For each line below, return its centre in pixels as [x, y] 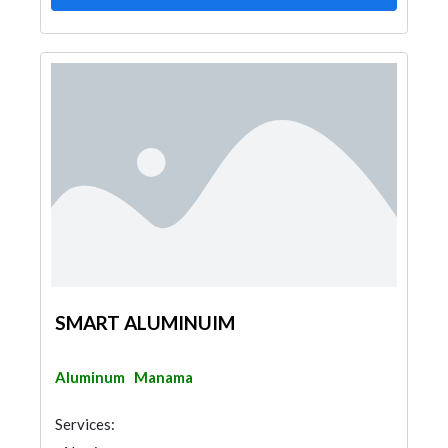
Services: [85, 424]
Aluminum [90, 377]
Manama [163, 377]
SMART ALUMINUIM [145, 322]
